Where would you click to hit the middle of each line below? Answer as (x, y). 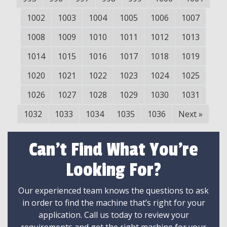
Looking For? (113, 171)
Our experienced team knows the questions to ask (113, 191)
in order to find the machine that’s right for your (113, 203)
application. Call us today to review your (113, 215)
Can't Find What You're (113, 150)
